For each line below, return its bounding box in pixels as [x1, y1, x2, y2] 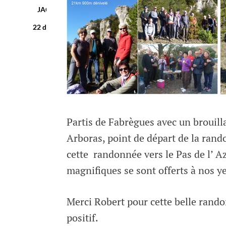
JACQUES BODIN [37, 5, 93, 14]
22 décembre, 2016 [33, 22, 93, 31]
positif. [67, 210, 98, 224]
